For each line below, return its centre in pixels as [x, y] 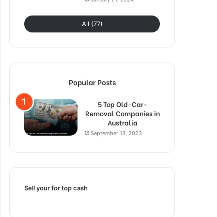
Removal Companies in [122, 113]
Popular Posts [92, 82]
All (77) [92, 23]
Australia [122, 122]
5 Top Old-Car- [122, 104]
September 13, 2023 [116, 133]
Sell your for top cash [56, 188]
